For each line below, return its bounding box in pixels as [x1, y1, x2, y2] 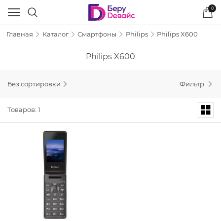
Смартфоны [77, 30, 117, 38]
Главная [6, 30, 33, 38]
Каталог [42, 30, 69, 38]
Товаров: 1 [7, 106, 40, 114]
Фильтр [180, 79, 206, 88]
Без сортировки [7, 79, 61, 88]
